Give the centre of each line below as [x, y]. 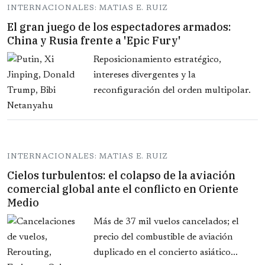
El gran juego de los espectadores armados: [119, 27]
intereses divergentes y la [145, 75]
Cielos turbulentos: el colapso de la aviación [121, 176]
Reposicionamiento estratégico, [157, 60]
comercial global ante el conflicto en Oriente [123, 189]
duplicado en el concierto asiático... [166, 253]
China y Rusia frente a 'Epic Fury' [94, 41]
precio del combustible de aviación [163, 237]
